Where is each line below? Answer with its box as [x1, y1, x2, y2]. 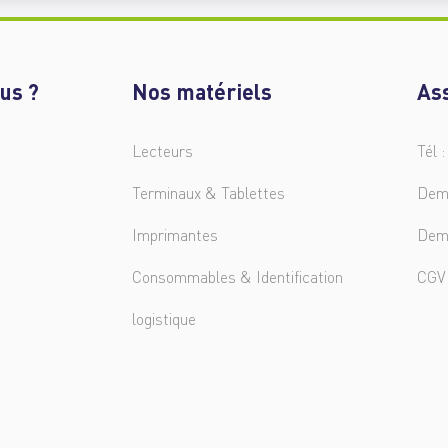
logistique [132, 308, 196, 329]
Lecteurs [132, 140, 193, 161]
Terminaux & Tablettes [132, 182, 285, 203]
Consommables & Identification [132, 266, 343, 287]
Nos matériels [132, 77, 272, 104]
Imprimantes [132, 224, 218, 245]
